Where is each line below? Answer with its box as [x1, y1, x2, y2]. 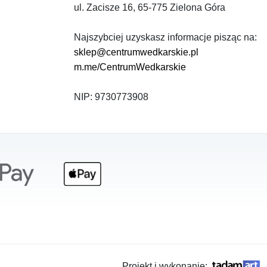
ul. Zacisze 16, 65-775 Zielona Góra [74, 2, 225, 13]
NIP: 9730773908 [74, 91, 148, 102]
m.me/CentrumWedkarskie [74, 61, 186, 72]
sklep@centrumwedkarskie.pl [74, 46, 198, 57]
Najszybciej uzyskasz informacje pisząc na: [74, 32, 257, 42]
